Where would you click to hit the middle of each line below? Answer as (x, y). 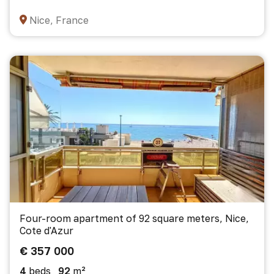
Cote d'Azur (46, 231)
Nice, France (59, 20)
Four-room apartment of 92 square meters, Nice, (134, 218)
